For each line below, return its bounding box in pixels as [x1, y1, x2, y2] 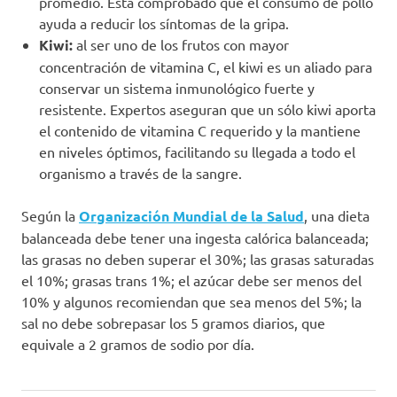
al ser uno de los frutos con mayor [73, 35, 289, 53]
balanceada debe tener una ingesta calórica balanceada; [21, 228, 369, 246]
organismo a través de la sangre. [39, 163, 242, 182]
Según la [21, 206, 79, 224]
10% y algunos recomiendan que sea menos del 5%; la [21, 292, 362, 310]
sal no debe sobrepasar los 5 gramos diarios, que [21, 313, 325, 331]
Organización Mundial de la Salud [79, 206, 304, 225]
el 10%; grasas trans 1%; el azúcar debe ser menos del [21, 270, 362, 289]
